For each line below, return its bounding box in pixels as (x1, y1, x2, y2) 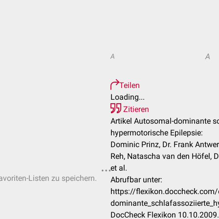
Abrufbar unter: (110, 175, 162, 184)
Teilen (119, 81, 140, 90)
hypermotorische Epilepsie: (110, 128, 203, 137)
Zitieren (121, 105, 149, 114)
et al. (110, 163, 127, 173)
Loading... (110, 92, 145, 102)
